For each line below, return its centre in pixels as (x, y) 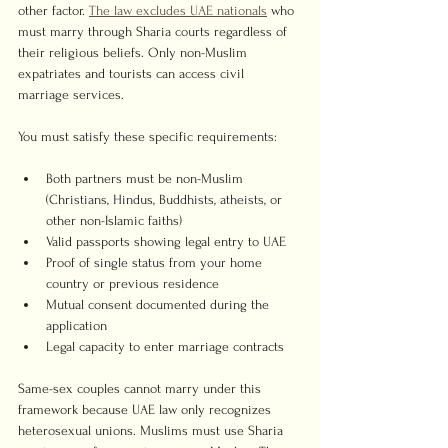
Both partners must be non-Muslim (146, 178)
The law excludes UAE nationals (178, 10)
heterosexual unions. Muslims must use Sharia (152, 430)
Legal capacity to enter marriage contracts (165, 346)
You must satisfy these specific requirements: (147, 136)
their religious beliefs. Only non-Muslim (134, 52)
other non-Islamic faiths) (114, 220)
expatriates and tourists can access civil (133, 73)
